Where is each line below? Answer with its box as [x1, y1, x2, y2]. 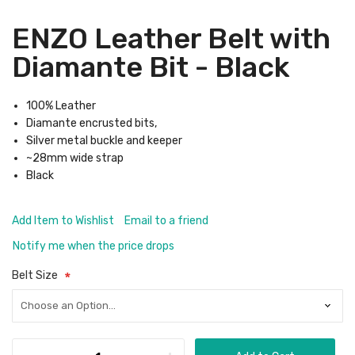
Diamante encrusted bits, [26, 116, 157, 130]
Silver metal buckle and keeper [26, 134, 182, 147]
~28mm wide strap [26, 151, 124, 165]
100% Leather [26, 99, 96, 113]
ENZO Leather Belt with [12, 21, 330, 55]
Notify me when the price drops [13, 239, 174, 253]
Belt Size [12, 269, 58, 282]
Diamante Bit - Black [12, 50, 290, 84]
